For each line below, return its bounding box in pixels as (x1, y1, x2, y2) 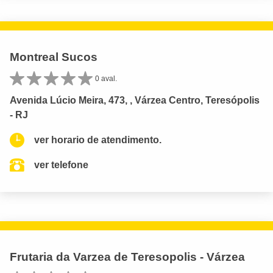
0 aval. (95, 74, 117, 83)
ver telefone (34, 160, 88, 171)
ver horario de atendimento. (34, 135, 161, 146)
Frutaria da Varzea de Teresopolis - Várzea (10, 250, 245, 264)
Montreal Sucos (10, 51, 97, 64)
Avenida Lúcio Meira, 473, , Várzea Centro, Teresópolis (10, 95, 260, 106)
